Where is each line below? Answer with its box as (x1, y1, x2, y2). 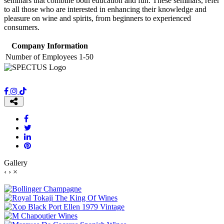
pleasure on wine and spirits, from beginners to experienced (4, 13, 191, 22)
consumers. (4, 22, 39, 31)
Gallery (4, 158, 27, 167)
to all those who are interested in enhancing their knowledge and (4, 4, 206, 13)
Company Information (11, 41, 88, 50)
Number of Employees (5, 52, 77, 61)
